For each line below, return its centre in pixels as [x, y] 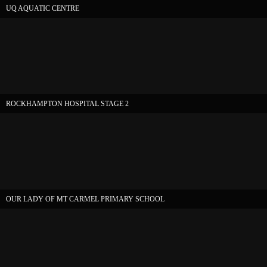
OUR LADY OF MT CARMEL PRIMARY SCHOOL [85, 199]
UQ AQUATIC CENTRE [43, 8]
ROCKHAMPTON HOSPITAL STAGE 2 [67, 104]
